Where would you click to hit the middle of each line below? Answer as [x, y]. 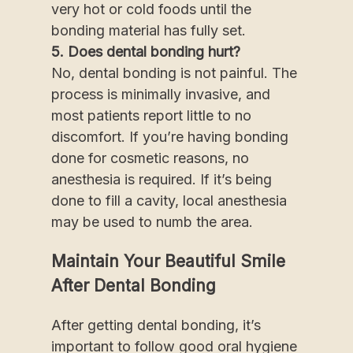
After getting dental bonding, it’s [156, 325]
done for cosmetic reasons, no [150, 158]
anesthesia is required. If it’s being [162, 179]
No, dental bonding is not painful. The [174, 72]
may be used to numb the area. [152, 221]
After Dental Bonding [134, 285]
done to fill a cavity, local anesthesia [169, 200]
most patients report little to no [151, 115]
